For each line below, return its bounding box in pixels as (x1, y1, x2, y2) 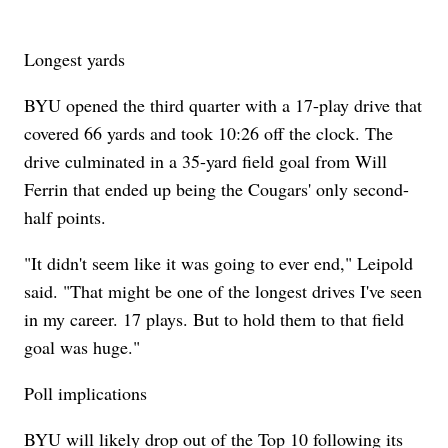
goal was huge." (24, 335, 141, 360)
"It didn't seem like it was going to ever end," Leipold (24, 251, 414, 276)
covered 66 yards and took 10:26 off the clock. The (24, 121, 394, 146)
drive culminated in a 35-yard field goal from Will (24, 149, 388, 174)
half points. (24, 205, 107, 230)
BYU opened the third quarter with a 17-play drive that (24, 93, 423, 118)
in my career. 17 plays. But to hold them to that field (24, 307, 405, 332)
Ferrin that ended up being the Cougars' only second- (24, 177, 410, 202)
